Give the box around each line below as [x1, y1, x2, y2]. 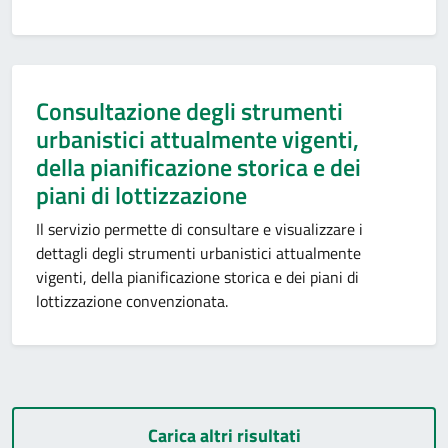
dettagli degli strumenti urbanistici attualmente [36, 241, 361, 265]
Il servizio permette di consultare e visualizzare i [36, 217, 363, 241]
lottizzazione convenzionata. [36, 289, 232, 313]
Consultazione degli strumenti [36, 93, 343, 129]
